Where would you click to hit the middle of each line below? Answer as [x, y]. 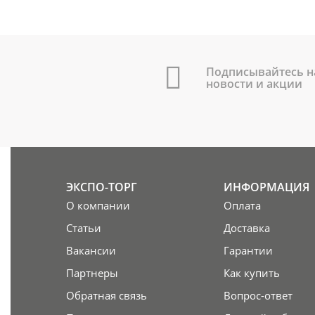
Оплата [243, 206]
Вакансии [91, 251]
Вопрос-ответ [258, 296]
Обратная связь [106, 296]
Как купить [252, 273]
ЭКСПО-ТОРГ [101, 187]
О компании [98, 206]
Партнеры [92, 273]
